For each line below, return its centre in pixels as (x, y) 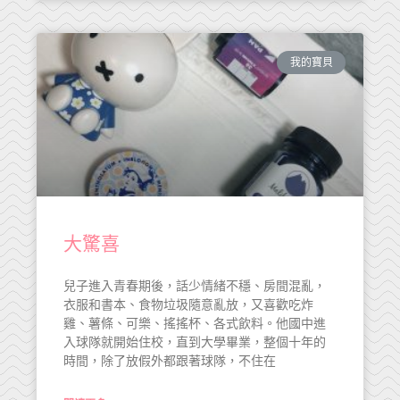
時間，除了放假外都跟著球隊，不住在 (170, 361)
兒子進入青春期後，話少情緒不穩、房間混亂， (195, 286)
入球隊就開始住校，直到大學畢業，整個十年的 (195, 342)
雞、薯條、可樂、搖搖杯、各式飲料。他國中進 (195, 323)
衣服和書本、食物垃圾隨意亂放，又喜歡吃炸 (188, 304)
